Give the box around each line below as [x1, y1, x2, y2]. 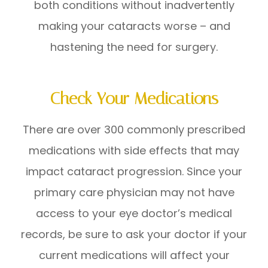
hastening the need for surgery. [50, 39, 218, 54]
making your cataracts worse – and [38, 18, 230, 33]
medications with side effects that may [29, 142, 239, 158]
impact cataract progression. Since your [26, 163, 242, 179]
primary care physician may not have [33, 184, 234, 200]
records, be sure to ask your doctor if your [21, 226, 247, 242]
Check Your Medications [50, 88, 218, 108]
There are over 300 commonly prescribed [23, 121, 245, 137]
